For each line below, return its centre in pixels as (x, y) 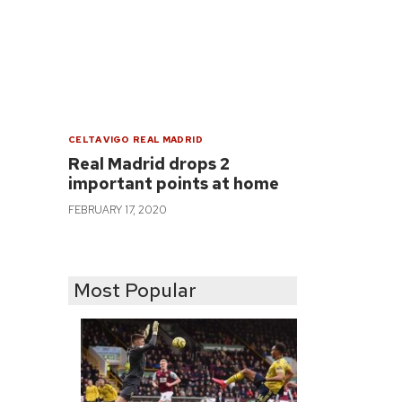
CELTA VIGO (99, 139)
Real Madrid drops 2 (149, 163)
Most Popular (135, 290)
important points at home (174, 183)
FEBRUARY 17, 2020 (118, 210)
